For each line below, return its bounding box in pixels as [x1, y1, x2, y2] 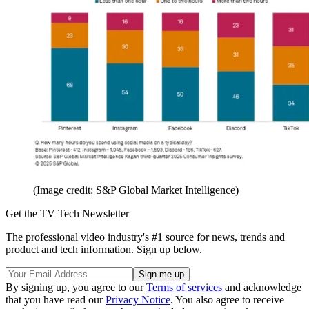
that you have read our [6, 294, 106, 306]
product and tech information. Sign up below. [6, 243, 202, 256]
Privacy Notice [106, 294, 170, 306]
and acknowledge [225, 281, 301, 294]
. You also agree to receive [170, 294, 284, 306]
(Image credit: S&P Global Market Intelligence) [33, 184, 239, 197]
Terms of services [146, 281, 225, 294]
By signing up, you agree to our [6, 281, 146, 294]
